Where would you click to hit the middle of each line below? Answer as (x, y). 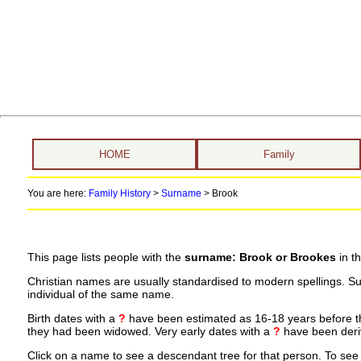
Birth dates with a (73, 318)
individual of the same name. (100, 295)
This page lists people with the (106, 257)
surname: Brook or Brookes (260, 257)
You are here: (58, 193)
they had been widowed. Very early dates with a (150, 331)
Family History (119, 193)
